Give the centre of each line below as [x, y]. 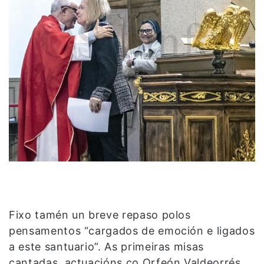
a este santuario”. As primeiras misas [107, 246]
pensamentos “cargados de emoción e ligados [132, 230]
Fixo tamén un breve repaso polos [100, 214]
